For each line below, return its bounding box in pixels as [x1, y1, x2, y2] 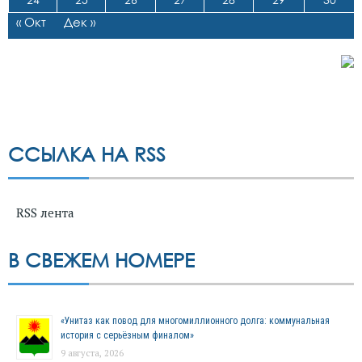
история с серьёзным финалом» [61, 330, 194, 342]
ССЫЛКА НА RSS [8, 142, 166, 166]
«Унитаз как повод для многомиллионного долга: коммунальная [61, 315, 330, 327]
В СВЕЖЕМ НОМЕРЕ [8, 248, 195, 272]
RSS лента [16, 204, 74, 221]
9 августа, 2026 [61, 347, 124, 360]
